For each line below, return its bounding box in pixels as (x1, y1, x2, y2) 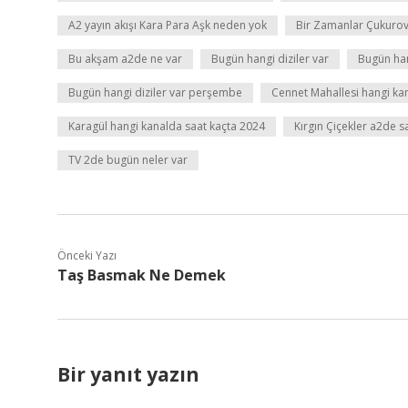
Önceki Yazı (57, 248, 117, 263)
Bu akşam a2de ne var (68, 51, 182, 66)
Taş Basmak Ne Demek (57, 265, 226, 285)
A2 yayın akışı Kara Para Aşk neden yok (68, 17, 267, 33)
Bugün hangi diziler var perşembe (68, 85, 242, 100)
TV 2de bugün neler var (68, 152, 188, 168)
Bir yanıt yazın (57, 362, 199, 387)
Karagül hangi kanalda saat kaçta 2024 (68, 118, 265, 134)
